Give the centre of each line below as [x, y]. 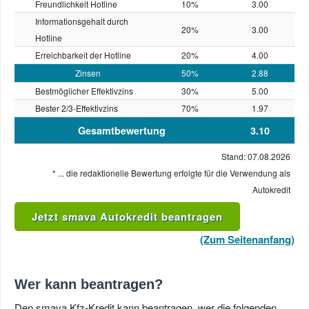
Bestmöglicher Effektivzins [84, 91]
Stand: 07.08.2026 [256, 156]
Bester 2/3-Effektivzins [77, 108]
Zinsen [88, 73]
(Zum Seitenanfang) [247, 239]
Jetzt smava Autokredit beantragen [127, 217]
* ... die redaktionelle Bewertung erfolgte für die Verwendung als [171, 173]
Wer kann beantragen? [89, 284]
